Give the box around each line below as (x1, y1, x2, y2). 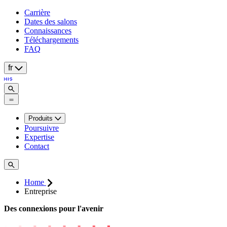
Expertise (24, 132, 54, 141)
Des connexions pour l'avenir (4, 204, 103, 213)
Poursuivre (24, 123, 59, 132)
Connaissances (24, 26, 71, 35)
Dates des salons (24, 17, 77, 26)
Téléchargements (24, 35, 79, 44)
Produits (28, 114, 55, 122)
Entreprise (24, 187, 57, 196)
